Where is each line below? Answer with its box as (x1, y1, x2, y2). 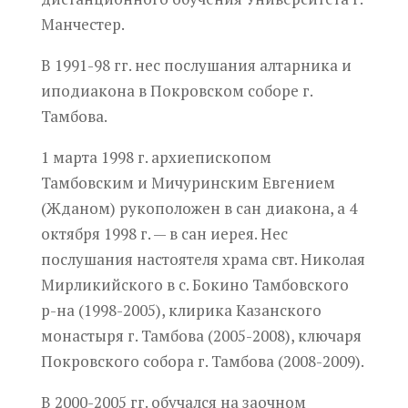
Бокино (191, 273, 249, 295)
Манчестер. (40, 13, 125, 35)
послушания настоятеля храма (40, 248, 271, 270)
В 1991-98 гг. (40, 54, 135, 76)
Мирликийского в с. (40, 273, 192, 295)
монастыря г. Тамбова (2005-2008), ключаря (40, 324, 362, 346)
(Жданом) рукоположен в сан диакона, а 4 (40, 197, 357, 219)
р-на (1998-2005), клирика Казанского (40, 299, 321, 321)
